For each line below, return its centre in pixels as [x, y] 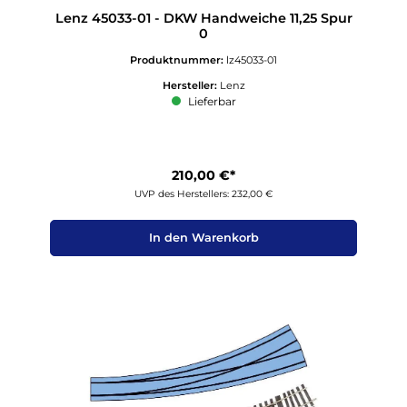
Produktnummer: [178, 60]
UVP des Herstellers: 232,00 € [203, 194]
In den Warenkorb [203, 238]
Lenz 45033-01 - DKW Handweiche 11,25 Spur [203, 18]
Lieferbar [210, 102]
